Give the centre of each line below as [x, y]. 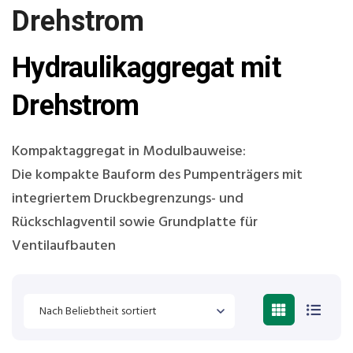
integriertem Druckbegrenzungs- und [128, 199]
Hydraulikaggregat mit [146, 68]
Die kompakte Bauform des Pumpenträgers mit [157, 176]
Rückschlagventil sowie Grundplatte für [135, 223]
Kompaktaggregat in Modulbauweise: [129, 152]
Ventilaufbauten [64, 247]
